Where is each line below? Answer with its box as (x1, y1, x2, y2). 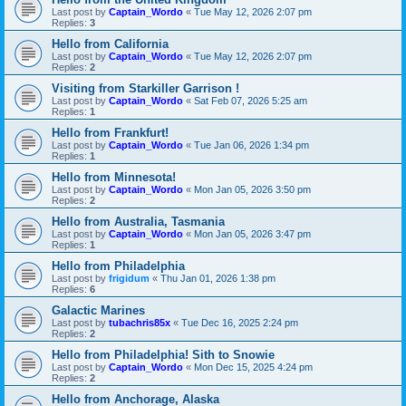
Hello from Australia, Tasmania (52, 214, 225, 228)
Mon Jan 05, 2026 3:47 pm (194, 227, 311, 239)
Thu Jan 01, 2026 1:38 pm (160, 272, 275, 284)
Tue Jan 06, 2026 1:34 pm (194, 139, 309, 150)
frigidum (109, 272, 150, 284)
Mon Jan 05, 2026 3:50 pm (194, 183, 311, 195)
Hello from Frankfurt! (52, 125, 169, 140)
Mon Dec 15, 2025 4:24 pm (194, 361, 313, 372)
